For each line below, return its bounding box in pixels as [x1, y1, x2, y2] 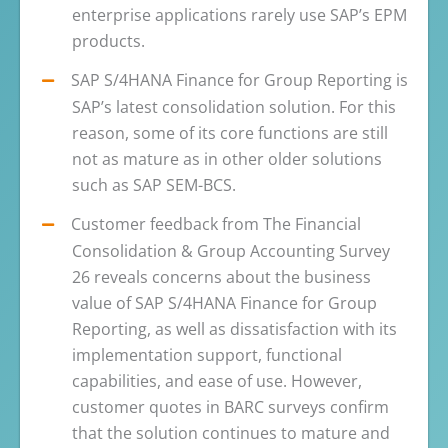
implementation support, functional [72, 343, 342, 366]
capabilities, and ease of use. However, [72, 369, 362, 392]
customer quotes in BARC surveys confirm [72, 395, 389, 418]
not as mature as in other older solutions [72, 147, 382, 170]
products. [72, 29, 145, 52]
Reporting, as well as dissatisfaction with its [72, 317, 397, 340]
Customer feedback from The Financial [71, 212, 361, 235]
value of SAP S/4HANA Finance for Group [72, 291, 377, 314]
